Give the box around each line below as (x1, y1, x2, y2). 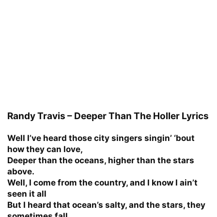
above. (7, 166, 34, 176)
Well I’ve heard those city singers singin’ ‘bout (7, 133, 195, 143)
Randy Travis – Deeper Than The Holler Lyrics (7, 110, 209, 122)
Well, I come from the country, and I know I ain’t (7, 177, 198, 187)
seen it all (7, 188, 46, 199)
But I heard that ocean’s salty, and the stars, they (7, 200, 205, 210)
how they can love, (7, 144, 83, 154)
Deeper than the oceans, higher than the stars (7, 155, 194, 165)
